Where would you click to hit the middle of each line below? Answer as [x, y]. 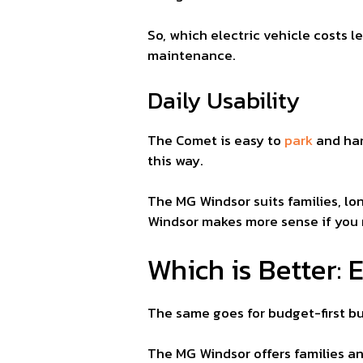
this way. [175, 160]
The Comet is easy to [216, 140]
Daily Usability [224, 100]
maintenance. [192, 56]
